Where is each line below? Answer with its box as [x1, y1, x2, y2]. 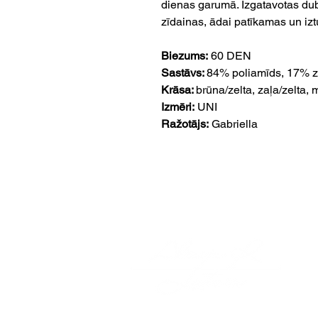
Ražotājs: [161, 117, 209, 131]
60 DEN [208, 49, 251, 63]
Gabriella [209, 117, 258, 131]
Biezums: [161, 49, 208, 63]
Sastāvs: [161, 66, 207, 80]
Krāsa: [161, 83, 196, 97]
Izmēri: [161, 100, 194, 114]
